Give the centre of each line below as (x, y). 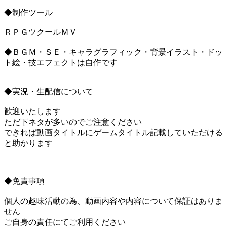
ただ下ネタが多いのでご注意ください (73, 122)
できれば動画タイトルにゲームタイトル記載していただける (113, 133)
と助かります (28, 143)
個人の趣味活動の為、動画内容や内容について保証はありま (113, 201)
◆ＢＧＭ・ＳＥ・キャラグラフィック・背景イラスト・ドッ (113, 52)
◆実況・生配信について (49, 92)
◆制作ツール (28, 13)
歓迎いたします (32, 111)
